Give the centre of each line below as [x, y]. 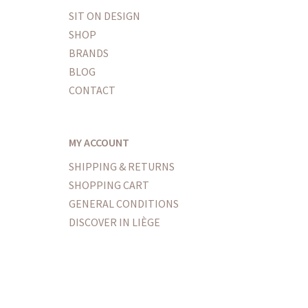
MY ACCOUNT [99, 142]
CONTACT [92, 90]
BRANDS [89, 53]
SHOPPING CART [109, 185]
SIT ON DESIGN [104, 15]
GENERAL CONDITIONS [124, 204]
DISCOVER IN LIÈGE [114, 222]
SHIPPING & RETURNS [122, 167]
